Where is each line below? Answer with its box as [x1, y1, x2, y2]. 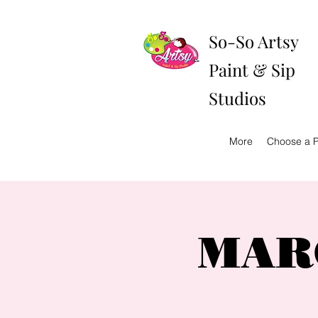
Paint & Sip [209, 58, 295, 81]
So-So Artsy [209, 30, 298, 53]
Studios [209, 87, 266, 109]
